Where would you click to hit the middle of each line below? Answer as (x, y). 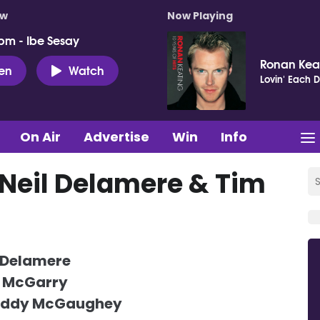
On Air (40, 136)
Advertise (116, 136)
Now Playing (200, 16)
